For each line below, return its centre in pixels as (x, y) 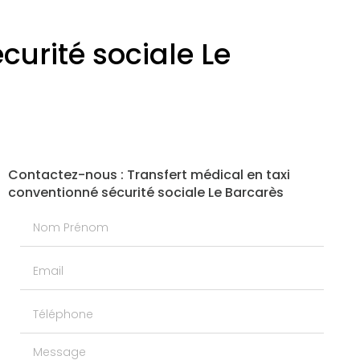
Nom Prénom (59, 217)
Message (47, 347)
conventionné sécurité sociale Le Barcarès (145, 193)
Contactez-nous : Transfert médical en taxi (149, 175)
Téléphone (53, 304)
